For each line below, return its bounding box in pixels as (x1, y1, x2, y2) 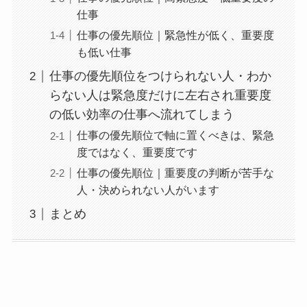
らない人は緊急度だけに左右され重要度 (49, 88, 271, 103)
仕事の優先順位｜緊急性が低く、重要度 (76, 28, 274, 41)
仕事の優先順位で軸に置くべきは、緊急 (76, 129, 274, 142)
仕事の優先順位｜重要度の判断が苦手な (76, 166, 274, 179)
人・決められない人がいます (76, 183, 219, 196)
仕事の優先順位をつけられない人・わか (49, 69, 271, 84)
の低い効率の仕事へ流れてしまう (49, 108, 234, 122)
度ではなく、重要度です (76, 146, 197, 159)
